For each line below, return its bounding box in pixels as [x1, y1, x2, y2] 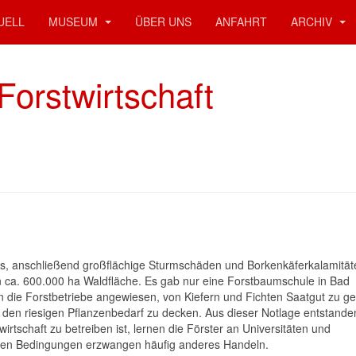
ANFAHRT [215, 14, 267, 29]
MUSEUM [48, 14, 101, 29]
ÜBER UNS [135, 14, 192, 29]
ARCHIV [291, 14, 335, 29]
